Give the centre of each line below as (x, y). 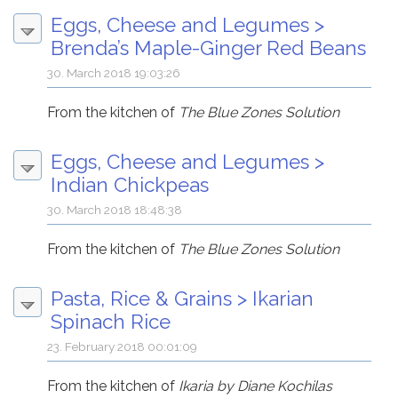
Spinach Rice (111, 322)
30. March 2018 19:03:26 (114, 73)
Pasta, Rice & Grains (141, 299)
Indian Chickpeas (130, 185)
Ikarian (283, 299)
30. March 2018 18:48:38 (115, 210)
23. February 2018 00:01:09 (123, 347)
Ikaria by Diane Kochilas (256, 386)
